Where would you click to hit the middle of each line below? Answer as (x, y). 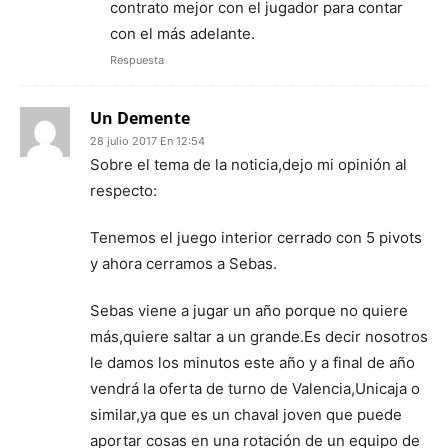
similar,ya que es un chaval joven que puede (246, 415)
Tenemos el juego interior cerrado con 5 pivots (256, 238)
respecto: (123, 191)
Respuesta (137, 60)
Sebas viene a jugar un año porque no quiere (249, 311)
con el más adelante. (182, 34)
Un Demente (140, 118)
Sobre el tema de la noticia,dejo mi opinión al (248, 165)
